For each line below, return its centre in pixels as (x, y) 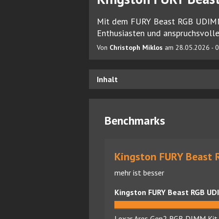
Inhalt (107, 79)
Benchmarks (135, 120)
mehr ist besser (139, 173)
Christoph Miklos (136, 47)
